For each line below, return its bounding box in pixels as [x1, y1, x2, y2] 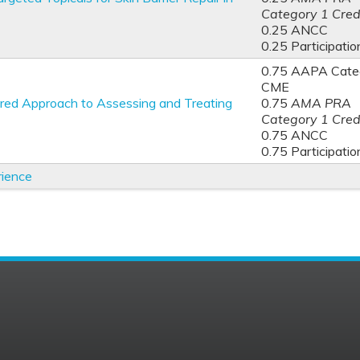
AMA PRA [291, 95, 351, 111]
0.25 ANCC [261, 22, 328, 38]
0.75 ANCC [261, 127, 328, 143]
